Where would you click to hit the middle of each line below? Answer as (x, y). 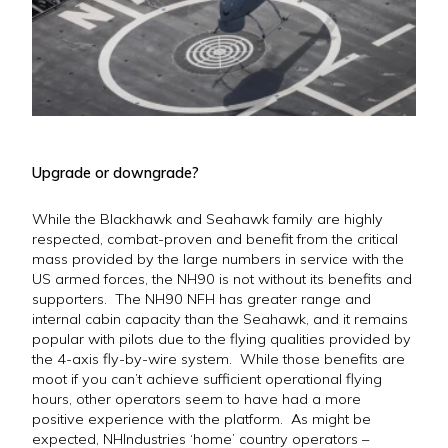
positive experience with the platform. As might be (201, 418)
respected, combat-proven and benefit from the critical (215, 238)
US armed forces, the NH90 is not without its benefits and (222, 278)
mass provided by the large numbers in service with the (218, 258)
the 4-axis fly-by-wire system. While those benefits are (218, 358)
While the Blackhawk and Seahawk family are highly (207, 218)
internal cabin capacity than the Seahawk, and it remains (220, 318)
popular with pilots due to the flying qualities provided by (221, 338)
